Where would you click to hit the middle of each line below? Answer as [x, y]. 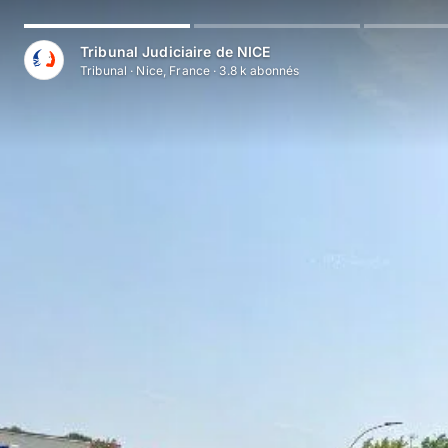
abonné [270, 71]
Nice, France [173, 71]
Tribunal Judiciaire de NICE [175, 52]
